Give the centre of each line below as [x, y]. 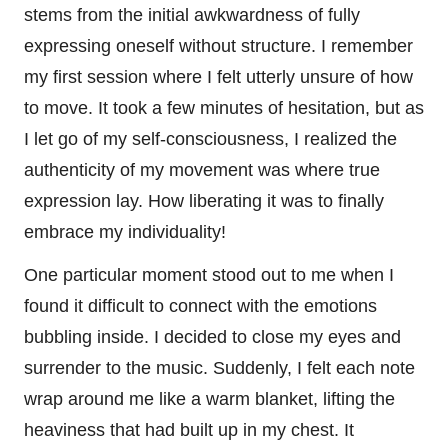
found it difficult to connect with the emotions [200, 305]
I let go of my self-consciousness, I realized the [210, 138]
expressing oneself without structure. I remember [218, 45]
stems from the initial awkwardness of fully [192, 14]
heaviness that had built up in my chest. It [189, 429]
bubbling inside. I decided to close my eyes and [212, 336]
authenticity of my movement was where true [202, 169]
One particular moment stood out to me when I [209, 274]
